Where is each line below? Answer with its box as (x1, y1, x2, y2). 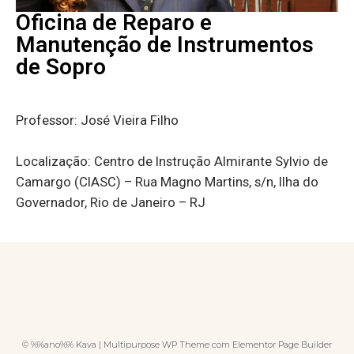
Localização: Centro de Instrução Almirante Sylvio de (16, 153, 328, 170)
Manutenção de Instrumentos (16, 32, 314, 58)
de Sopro (16, 54, 106, 81)
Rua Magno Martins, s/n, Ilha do (135, 174, 318, 190)
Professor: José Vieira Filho (16, 112, 179, 129)
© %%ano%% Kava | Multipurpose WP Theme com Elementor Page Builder (22, 339, 332, 351)
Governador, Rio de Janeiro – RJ (16, 194, 212, 211)
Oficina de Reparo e (16, 9, 212, 36)
